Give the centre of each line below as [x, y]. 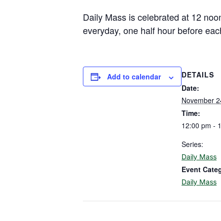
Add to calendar [134, 77]
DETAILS [198, 75]
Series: [192, 144]
